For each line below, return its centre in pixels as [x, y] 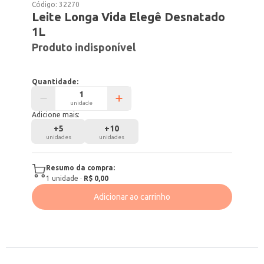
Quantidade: [55, 82]
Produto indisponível [84, 47]
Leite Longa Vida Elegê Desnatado [129, 17]
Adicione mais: [56, 115]
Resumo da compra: [81, 168]
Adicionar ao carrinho [132, 197]
